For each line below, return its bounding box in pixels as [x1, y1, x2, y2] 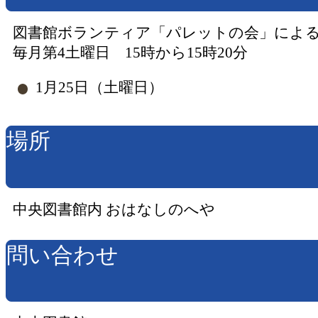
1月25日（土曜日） [35, 79, 163, 96]
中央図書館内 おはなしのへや [13, 200, 216, 217]
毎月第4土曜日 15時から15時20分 [13, 44, 248, 61]
